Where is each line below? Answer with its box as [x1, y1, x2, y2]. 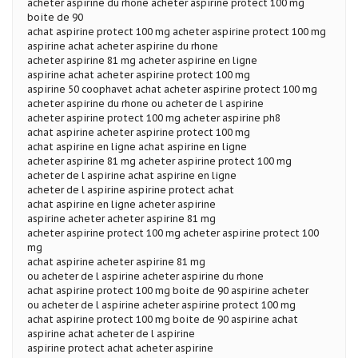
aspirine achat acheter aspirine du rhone [27, 39, 218, 52]
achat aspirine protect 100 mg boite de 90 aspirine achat [27, 312, 298, 325]
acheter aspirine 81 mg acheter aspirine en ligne [27, 54, 257, 66]
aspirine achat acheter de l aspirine [27, 327, 195, 340]
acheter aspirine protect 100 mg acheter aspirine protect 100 [27, 226, 319, 239]
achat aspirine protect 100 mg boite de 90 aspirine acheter [27, 284, 308, 296]
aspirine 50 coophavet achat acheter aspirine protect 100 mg [27, 82, 317, 95]
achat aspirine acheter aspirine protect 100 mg [27, 125, 250, 138]
